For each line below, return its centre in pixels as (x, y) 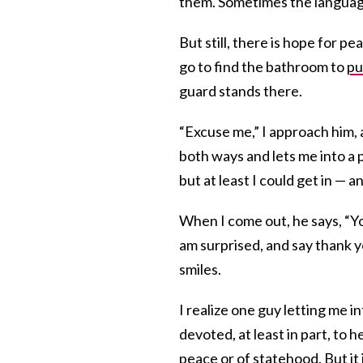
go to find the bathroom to (263, 66)
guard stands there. (241, 90)
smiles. (200, 269)
